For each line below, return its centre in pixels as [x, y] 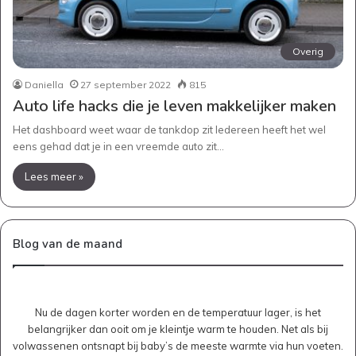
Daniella [44, 84]
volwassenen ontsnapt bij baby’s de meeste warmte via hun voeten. [178, 345]
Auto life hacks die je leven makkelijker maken [174, 106]
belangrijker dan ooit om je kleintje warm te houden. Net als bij [178, 329]
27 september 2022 [126, 84]
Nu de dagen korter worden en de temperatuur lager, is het [178, 312]
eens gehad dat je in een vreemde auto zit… [118, 146]
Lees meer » [54, 176]
